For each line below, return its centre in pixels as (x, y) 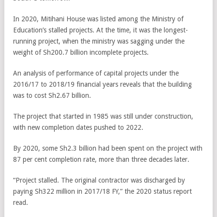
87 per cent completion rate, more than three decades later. (101, 159)
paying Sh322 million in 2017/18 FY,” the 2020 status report (102, 191)
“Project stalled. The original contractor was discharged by (99, 180)
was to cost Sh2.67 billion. (52, 95)
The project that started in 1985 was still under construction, (103, 116)
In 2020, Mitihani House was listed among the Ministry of (98, 19)
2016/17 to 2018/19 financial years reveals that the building (102, 84)
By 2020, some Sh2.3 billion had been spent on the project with (108, 148)
